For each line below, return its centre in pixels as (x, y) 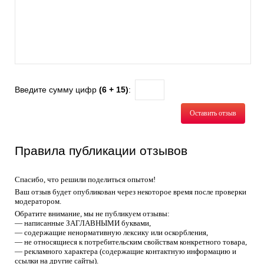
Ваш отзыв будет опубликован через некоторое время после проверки (131, 192)
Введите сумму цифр (57, 90)
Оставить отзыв (213, 113)
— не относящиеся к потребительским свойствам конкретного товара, (131, 242)
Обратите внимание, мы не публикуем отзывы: (92, 214)
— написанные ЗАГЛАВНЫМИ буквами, (83, 223)
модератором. (38, 201)
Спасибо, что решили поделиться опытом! (85, 179)
